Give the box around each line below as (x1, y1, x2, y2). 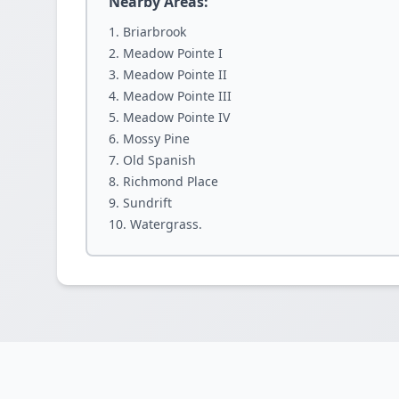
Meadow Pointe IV (123, 109, 230, 126)
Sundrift (123, 194, 172, 211)
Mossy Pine (123, 130, 190, 147)
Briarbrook (123, 23, 186, 40)
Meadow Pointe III (123, 87, 232, 104)
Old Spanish (123, 151, 196, 168)
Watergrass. (130, 216, 202, 232)
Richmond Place (123, 173, 218, 190)
